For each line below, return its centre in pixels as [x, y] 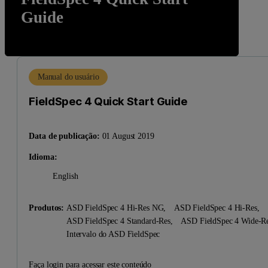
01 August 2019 [128, 135]
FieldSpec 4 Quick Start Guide [108, 101]
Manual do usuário [68, 77]
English [66, 176]
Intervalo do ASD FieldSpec [115, 234]
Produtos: [48, 208]
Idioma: [43, 156]
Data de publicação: [64, 135]
